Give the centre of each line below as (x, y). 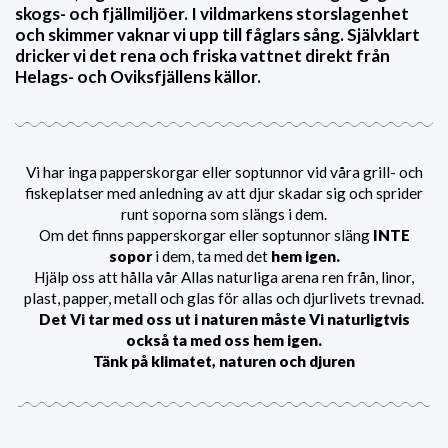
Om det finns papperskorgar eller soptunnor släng (205, 234)
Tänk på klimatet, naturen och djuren (224, 360)
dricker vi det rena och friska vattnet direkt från (202, 55)
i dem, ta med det (212, 255)
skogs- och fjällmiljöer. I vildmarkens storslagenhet (212, 13)
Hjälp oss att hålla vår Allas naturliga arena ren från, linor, (224, 276)
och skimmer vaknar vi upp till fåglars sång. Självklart (217, 34)
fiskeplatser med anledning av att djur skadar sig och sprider (224, 192)
